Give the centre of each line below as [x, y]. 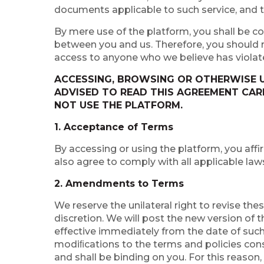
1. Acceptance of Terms [114, 127]
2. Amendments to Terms [119, 184]
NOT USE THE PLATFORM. [118, 105]
